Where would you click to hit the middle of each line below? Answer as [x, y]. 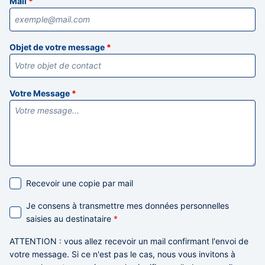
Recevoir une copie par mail [80, 183]
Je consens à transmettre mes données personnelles [127, 205]
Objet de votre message [58, 47]
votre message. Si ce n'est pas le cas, [83, 254]
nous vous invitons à [196, 254]
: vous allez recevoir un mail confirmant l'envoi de [154, 241]
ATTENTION [34, 241]
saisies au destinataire [70, 218]
